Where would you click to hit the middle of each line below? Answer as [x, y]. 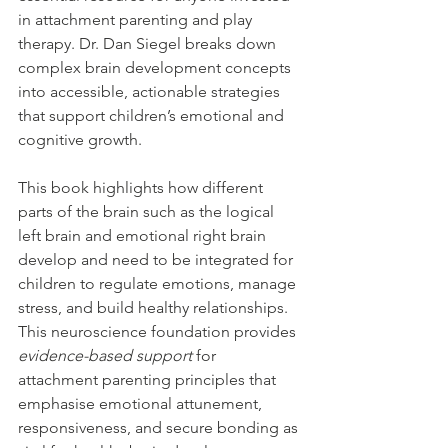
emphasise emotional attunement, [142, 403]
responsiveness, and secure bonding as [160, 427]
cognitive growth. [80, 139]
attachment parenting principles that [149, 379]
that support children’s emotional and [153, 115]
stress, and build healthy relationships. [155, 307]
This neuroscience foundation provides [159, 331]
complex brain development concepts [156, 67]
